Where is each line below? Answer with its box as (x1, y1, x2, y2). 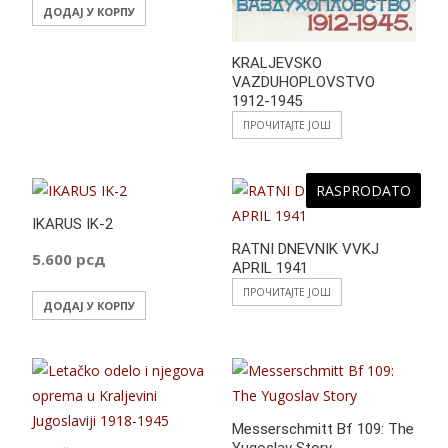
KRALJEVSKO (231, 53, 322, 72)
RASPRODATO (316, 180, 411, 200)
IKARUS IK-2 (32, 214, 113, 233)
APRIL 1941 (231, 258, 308, 277)
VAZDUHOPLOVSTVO (231, 72, 375, 91)
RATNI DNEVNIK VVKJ (231, 239, 379, 258)
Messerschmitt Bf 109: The (231, 420, 414, 439)
